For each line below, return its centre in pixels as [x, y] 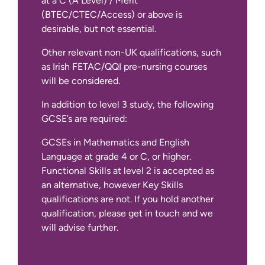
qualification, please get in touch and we [127, 214]
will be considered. [81, 81]
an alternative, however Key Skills [112, 185]
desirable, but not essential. [99, 29]
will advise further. [80, 228]
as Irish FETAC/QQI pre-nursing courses [124, 67]
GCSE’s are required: [84, 119]
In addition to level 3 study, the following [127, 105]
